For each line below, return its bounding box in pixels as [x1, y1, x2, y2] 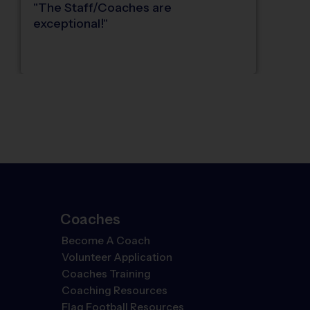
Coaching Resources [62, 284, 168, 297]
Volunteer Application [62, 250, 173, 264]
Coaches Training [62, 267, 152, 280]
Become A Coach [62, 234, 151, 247]
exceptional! [33, 16, 104, 32]
